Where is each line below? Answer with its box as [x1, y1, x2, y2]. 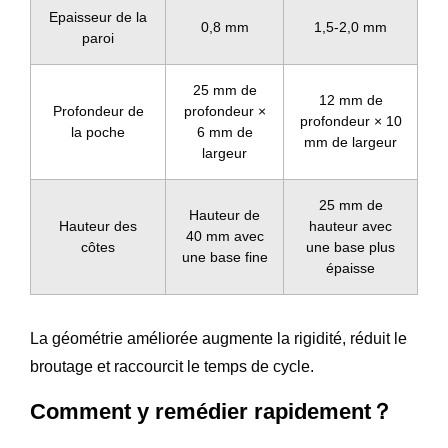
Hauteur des [59, 217, 137, 234]
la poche [71, 123, 125, 140]
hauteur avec [309, 217, 392, 234]
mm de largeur [304, 133, 397, 150]
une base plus [306, 238, 395, 255]
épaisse [326, 259, 375, 276]
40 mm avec [185, 227, 264, 244]
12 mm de [318, 91, 383, 108]
